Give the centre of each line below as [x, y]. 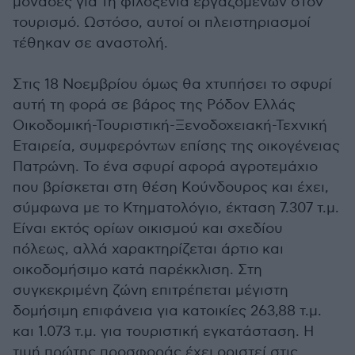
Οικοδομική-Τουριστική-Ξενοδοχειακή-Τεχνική [170, 125]
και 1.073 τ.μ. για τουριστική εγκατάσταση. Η [164, 331]
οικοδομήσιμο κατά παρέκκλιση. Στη [137, 269]
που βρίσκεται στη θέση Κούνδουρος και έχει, [171, 187]
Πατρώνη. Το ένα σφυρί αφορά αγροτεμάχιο [165, 166]
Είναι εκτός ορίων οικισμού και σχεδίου [148, 228]
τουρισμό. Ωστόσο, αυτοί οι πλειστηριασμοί [162, 22]
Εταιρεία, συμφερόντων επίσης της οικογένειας [176, 146]
